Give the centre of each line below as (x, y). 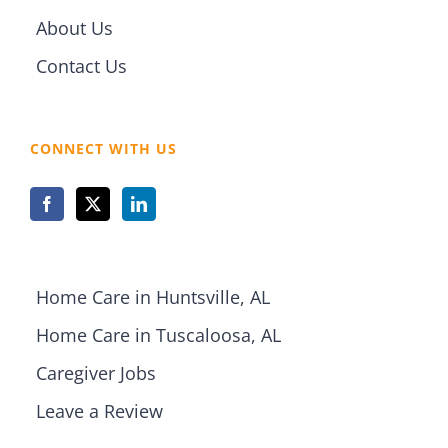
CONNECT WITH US (103, 149)
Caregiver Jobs (96, 373)
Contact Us (81, 66)
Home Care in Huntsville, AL (153, 297)
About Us (74, 28)
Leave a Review (99, 411)
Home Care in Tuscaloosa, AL (158, 335)
